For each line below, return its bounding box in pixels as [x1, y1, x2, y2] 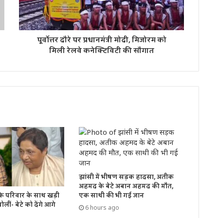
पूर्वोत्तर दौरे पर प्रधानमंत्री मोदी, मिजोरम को [36, 34, 166, 47]
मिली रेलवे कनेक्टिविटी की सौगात [49, 44, 154, 58]
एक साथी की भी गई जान [78, 190, 144, 202]
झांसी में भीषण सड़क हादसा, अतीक [78, 171, 174, 183]
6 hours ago [85, 203, 119, 212]
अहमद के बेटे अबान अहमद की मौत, [78, 181, 173, 193]
